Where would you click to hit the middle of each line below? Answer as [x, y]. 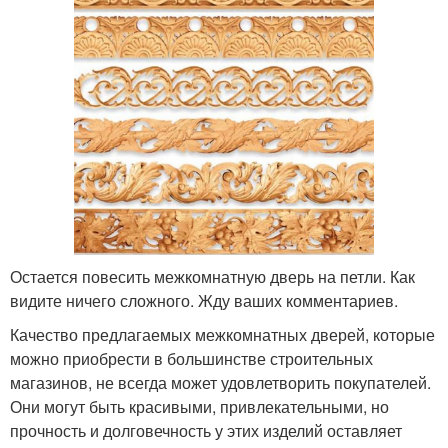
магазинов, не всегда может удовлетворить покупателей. [220, 382]
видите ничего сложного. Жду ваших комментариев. [204, 300]
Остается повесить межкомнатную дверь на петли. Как [212, 276]
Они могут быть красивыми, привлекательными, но [199, 406]
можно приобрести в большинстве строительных [191, 358]
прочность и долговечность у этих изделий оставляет [206, 430]
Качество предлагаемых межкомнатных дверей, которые [222, 334]
